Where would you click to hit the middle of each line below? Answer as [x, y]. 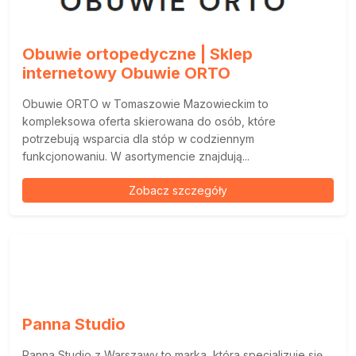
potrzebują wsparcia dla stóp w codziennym [138, 139]
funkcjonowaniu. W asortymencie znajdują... [136, 156]
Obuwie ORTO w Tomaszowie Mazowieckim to [145, 104]
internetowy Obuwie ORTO [126, 73]
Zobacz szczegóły [178, 190]
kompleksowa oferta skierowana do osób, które [149, 121]
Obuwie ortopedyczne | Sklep [137, 54]
